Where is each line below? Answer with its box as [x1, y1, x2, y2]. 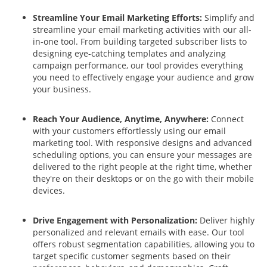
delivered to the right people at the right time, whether [33, 161, 252, 172]
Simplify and [204, 12, 254, 23]
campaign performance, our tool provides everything [33, 60, 243, 71]
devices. [33, 185, 70, 196]
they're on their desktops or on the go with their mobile [33, 173, 254, 184]
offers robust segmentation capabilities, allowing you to [33, 238, 254, 250]
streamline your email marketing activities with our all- [33, 24, 252, 35]
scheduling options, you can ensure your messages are [33, 149, 252, 160]
